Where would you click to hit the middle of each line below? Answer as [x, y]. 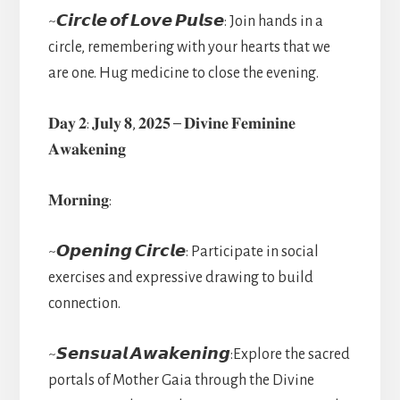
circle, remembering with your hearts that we [189, 47]
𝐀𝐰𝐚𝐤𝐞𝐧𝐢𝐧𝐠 [87, 150]
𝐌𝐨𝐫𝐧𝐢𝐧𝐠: [79, 200]
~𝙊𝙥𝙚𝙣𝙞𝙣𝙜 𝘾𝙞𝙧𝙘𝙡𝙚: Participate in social [183, 251]
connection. [84, 303]
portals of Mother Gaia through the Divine [181, 380]
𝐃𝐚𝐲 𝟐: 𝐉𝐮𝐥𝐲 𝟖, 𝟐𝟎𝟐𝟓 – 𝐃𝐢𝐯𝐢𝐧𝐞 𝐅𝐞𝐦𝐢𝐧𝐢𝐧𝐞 [171, 124]
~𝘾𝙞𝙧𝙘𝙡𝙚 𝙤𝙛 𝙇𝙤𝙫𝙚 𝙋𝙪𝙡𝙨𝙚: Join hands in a [185, 21]
